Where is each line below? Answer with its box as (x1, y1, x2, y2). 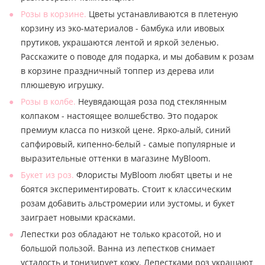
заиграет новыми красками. (21, 211, 135, 223)
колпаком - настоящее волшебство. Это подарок (21, 109, 218, 121)
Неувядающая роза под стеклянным (76, 95, 227, 107)
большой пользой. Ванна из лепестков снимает (21, 242, 215, 254)
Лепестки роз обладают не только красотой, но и (21, 228, 221, 240)
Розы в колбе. (21, 95, 76, 107)
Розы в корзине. (21, 8, 86, 20)
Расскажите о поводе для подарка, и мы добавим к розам (21, 50, 254, 62)
